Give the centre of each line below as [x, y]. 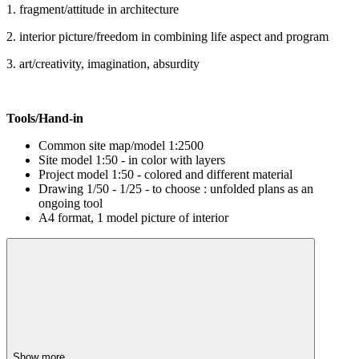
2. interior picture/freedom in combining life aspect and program [167, 36]
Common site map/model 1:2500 [121, 145]
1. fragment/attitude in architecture [93, 9]
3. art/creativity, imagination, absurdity [103, 63]
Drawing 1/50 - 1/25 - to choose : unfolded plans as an [176, 188]
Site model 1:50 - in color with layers [132, 159]
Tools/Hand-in [45, 118]
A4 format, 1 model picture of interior [133, 217]
